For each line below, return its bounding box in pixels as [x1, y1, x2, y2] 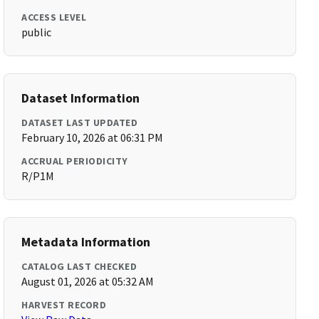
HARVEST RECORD [21, 298, 107, 311]
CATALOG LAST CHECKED [21, 260, 137, 273]
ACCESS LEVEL [21, 11, 87, 23]
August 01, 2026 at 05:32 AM [21, 274, 155, 288]
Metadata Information [21, 234, 151, 250]
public [21, 25, 52, 39]
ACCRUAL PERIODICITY [21, 155, 128, 167]
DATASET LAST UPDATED [21, 116, 138, 129]
